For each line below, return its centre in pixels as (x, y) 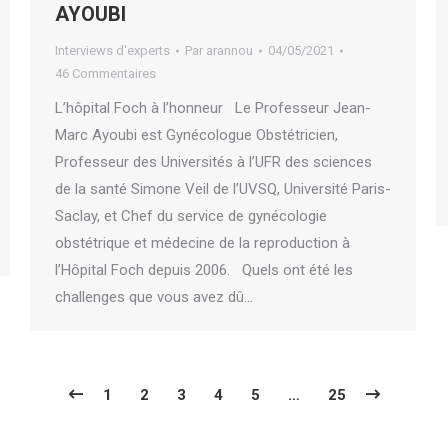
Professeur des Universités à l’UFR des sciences (213, 162)
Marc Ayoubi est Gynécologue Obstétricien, (196, 135)
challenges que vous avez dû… (154, 297)
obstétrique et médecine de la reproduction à (202, 243)
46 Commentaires (105, 74)
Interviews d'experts (112, 51)
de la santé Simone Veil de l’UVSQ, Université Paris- (223, 189)
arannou (229, 51)
